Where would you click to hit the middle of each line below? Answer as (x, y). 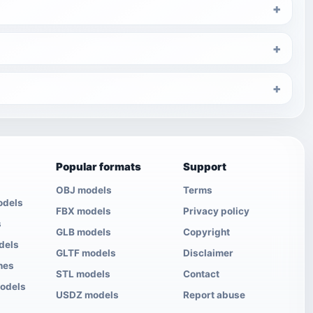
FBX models (83, 211)
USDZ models (87, 295)
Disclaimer (208, 253)
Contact (201, 274)
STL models (83, 274)
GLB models (83, 232)
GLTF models (86, 253)
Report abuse (214, 295)
